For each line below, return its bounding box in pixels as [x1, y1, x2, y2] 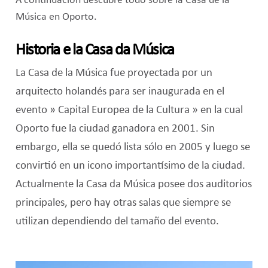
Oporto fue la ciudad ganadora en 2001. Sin [15, 123, 215, 135]
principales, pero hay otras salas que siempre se [15, 197, 231, 209]
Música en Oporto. [15, 12, 97, 23]
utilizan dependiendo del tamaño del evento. [15, 215, 219, 228]
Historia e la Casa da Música [15, 42, 174, 59]
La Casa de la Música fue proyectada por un [15, 67, 212, 80]
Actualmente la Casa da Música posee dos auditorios [15, 178, 252, 191]
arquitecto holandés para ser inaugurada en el [15, 86, 224, 98]
